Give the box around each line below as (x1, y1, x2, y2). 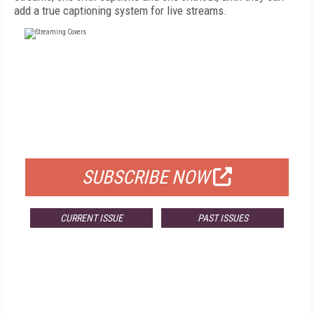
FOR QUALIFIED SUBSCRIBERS (86, 134, 228, 148)
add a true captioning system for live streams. (14, 4, 227, 18)
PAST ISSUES (197, 212, 248, 224)
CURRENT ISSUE (60, 212, 123, 224)
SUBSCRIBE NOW (82, 166, 210, 189)
